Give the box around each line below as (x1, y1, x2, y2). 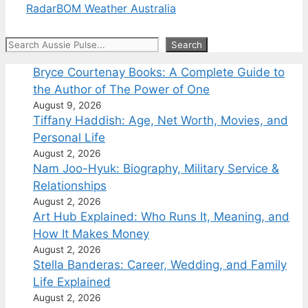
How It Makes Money (33, 226, 149, 241)
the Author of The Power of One (33, 82, 210, 96)
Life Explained (33, 274, 111, 289)
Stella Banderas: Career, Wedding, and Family (33, 257, 287, 272)
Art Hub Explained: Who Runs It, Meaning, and (33, 209, 289, 223)
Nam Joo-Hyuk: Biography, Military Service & (33, 161, 279, 175)
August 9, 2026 (33, 99, 102, 111)
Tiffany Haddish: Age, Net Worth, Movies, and (33, 113, 288, 127)
